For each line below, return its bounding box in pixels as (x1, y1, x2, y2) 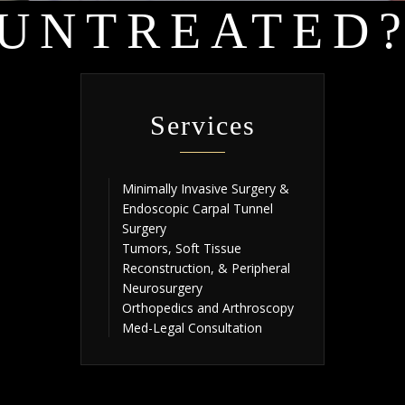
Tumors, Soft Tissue (122, 239, 241, 257)
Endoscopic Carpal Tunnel (122, 199, 273, 217)
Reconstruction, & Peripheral (122, 259, 290, 277)
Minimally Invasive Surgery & (122, 179, 289, 197)
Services (149, 109, 256, 141)
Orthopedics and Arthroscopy (122, 298, 294, 316)
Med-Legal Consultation (122, 318, 262, 336)
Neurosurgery (122, 278, 202, 297)
